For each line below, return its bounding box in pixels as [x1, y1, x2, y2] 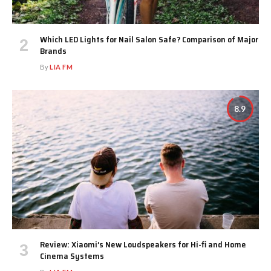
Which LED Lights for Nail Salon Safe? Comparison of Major [40, 33, 258, 47]
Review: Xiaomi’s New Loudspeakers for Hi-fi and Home [40, 237, 246, 251]
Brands [40, 44, 67, 58]
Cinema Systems [40, 249, 104, 263]
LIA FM [50, 63, 73, 71]
